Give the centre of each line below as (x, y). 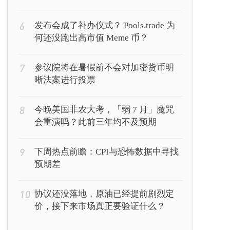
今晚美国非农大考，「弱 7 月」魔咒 (104, 110)
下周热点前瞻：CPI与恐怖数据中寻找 (107, 152)
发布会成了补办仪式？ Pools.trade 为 (105, 25)
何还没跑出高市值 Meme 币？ (91, 38)
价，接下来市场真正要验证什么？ (100, 206)
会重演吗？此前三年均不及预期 (95, 122)
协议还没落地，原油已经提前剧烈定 (104, 194)
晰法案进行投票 (65, 80)
